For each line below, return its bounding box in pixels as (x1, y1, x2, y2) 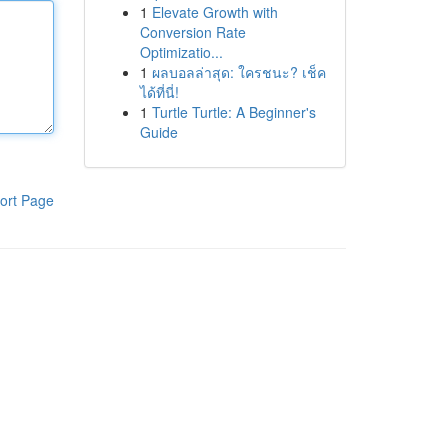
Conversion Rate (139, 22, 246, 42)
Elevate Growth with (151, 2, 278, 22)
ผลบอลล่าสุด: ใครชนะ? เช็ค (151, 62, 326, 82)
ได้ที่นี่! (139, 82, 179, 102)
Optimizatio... (139, 42, 223, 62)
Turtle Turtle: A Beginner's (151, 102, 316, 122)
